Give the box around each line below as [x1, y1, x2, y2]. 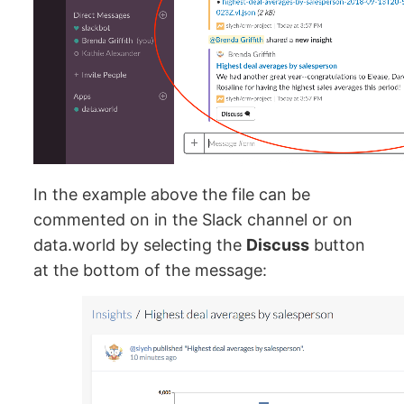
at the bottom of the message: [33, 261, 268, 280]
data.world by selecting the [33, 235, 247, 255]
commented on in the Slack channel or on [33, 210, 353, 230]
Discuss [246, 235, 310, 255]
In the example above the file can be [33, 185, 311, 205]
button [309, 235, 366, 255]
